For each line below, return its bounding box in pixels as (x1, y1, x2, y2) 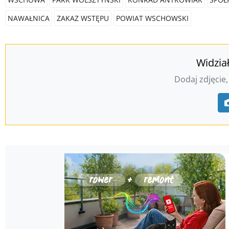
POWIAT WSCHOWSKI (116, 13, 189, 23)
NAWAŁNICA (8, 13, 50, 23)
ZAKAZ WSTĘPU (57, 13, 109, 23)
